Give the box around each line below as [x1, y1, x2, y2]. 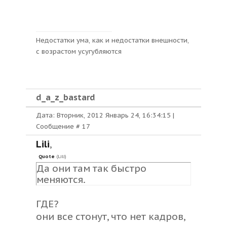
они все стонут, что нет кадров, [36, 210, 185, 222]
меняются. [36, 173, 86, 185]
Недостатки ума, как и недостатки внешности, [36, 36, 189, 45]
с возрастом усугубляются [36, 47, 122, 56]
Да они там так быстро [36, 162, 146, 174]
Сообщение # [36, 122, 82, 131]
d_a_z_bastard [36, 92, 95, 102]
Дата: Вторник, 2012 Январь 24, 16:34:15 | [36, 111, 174, 120]
